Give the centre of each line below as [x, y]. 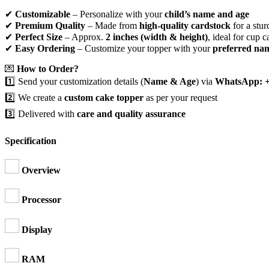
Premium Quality [50, 25]
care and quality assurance [131, 113]
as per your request [180, 97]
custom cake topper [104, 97]
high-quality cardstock [185, 25]
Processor [41, 200]
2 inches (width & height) [157, 37]
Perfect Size [39, 37]
